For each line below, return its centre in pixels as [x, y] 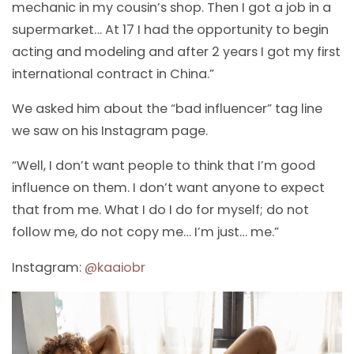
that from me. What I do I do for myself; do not [160, 210]
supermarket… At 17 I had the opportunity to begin [170, 30]
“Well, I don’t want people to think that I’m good [164, 166]
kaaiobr [121, 267]
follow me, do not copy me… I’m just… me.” [145, 232]
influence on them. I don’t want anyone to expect [168, 188]
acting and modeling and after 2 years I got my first [176, 52]
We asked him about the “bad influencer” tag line [167, 109]
